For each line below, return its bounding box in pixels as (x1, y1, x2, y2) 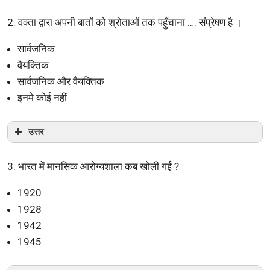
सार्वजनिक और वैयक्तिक (17, 75, 104, 87)
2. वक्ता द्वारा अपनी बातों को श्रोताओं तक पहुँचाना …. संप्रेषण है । (7, 16, 242, 28)
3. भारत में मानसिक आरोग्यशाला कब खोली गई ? (7, 160, 179, 172)
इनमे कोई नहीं (17, 91, 67, 104)
